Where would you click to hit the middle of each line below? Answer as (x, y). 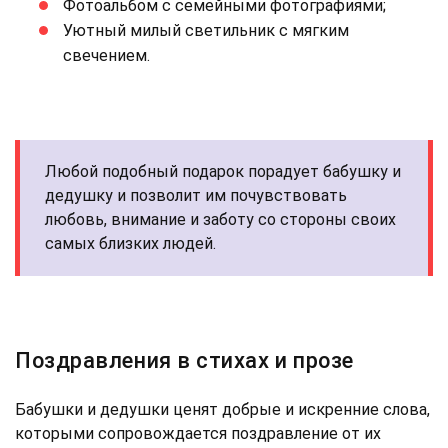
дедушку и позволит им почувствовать (196, 195)
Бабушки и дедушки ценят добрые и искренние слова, (222, 409)
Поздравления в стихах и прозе (184, 360)
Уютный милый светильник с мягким (206, 30)
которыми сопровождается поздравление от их (198, 433)
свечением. (106, 55)
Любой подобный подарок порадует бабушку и (223, 171)
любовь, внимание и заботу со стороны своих (220, 219)
